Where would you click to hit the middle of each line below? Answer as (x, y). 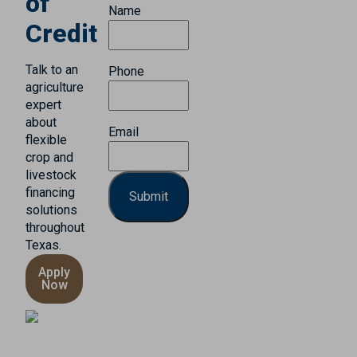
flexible (46, 140)
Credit (61, 33)
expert (43, 105)
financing (50, 192)
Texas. (43, 245)
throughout (55, 228)
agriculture (55, 87)
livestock (51, 175)
